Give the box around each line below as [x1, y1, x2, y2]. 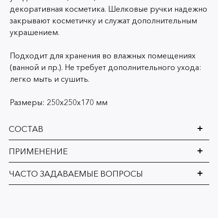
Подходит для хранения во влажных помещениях [10, 50, 196, 60]
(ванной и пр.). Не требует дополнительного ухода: [10, 62, 201, 72]
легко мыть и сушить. [10, 73, 90, 84]
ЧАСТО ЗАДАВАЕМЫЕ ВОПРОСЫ [9, 168, 143, 179]
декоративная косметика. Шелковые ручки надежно [10, 3, 207, 14]
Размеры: [10, 97, 45, 107]
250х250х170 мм [45, 97, 108, 107]
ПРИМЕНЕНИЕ [9, 145, 68, 156]
